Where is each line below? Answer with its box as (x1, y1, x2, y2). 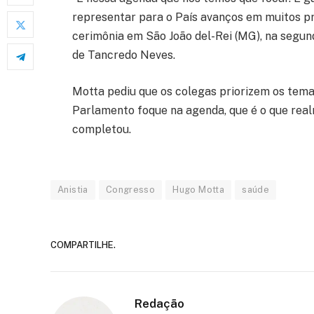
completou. (72, 122, 131, 136)
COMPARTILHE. (50, 239, 116, 250)
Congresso (105, 184, 156, 196)
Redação (135, 296, 184, 311)
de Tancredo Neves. (72, 48, 175, 62)
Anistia (57, 184, 88, 196)
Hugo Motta (172, 184, 225, 196)
